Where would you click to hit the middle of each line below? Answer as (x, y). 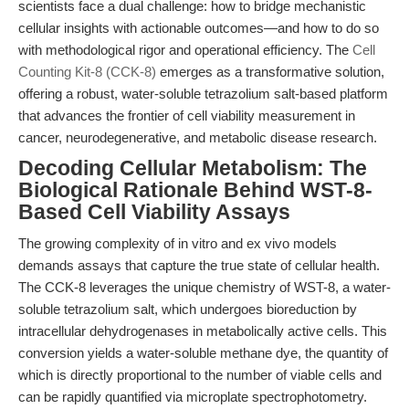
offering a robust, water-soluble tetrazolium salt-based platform (203, 94)
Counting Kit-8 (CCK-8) (87, 72)
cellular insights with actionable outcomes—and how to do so (199, 28)
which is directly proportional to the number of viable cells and (200, 375)
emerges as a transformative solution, (270, 72)
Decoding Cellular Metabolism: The (193, 168)
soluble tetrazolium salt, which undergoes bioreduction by (188, 309)
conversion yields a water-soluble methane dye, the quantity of (203, 353)
